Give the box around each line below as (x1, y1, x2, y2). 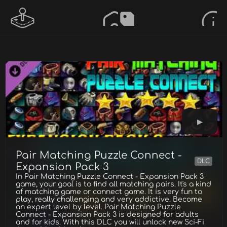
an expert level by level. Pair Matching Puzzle (16, 203, 181, 211)
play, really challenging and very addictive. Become (16, 196, 202, 203)
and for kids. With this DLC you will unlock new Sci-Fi (16, 218, 204, 226)
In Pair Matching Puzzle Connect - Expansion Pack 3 (16, 173, 204, 180)
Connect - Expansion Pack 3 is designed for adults (16, 211, 199, 218)
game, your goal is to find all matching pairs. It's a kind (16, 180, 211, 188)
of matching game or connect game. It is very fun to (16, 188, 202, 196)
